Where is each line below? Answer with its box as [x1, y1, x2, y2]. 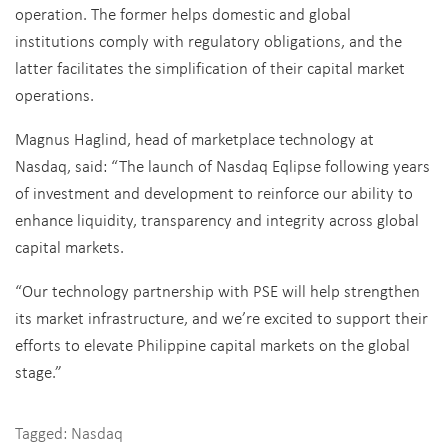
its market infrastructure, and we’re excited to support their [15, 305, 428, 329]
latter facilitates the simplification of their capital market [15, 55, 405, 79]
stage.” [15, 359, 62, 383]
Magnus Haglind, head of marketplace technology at [15, 126, 374, 150]
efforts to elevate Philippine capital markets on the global [15, 332, 410, 356]
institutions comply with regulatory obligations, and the [15, 28, 402, 52]
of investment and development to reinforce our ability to [15, 180, 413, 204]
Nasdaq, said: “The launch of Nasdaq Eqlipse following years [15, 153, 430, 177]
